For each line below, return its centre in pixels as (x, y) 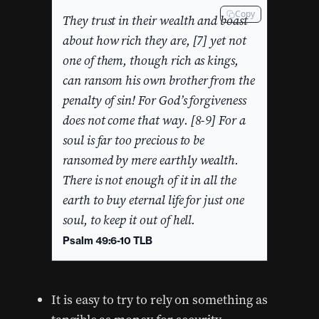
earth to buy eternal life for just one (153, 200)
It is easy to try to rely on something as (159, 300)
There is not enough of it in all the (150, 180)
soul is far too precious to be (134, 140)
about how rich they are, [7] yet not (155, 41)
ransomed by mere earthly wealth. (151, 160)
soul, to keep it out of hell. (129, 220)
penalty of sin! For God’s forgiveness (155, 100)
